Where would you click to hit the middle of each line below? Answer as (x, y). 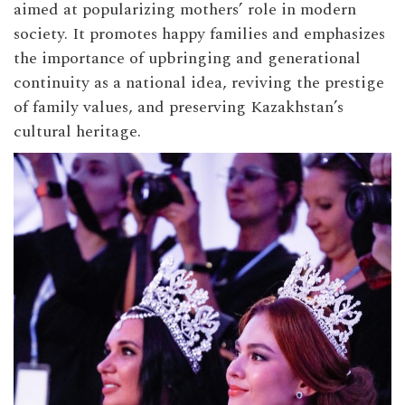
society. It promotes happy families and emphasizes (199, 34)
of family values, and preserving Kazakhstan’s (179, 108)
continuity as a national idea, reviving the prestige (199, 83)
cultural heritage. (77, 132)
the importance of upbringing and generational (187, 59)
